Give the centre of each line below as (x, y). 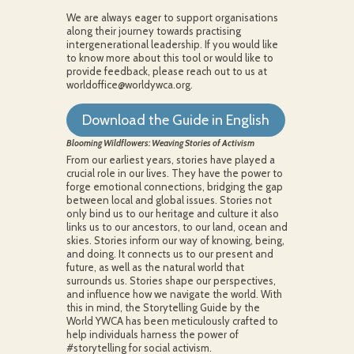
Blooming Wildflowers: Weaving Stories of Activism (160, 143)
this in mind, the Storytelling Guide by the (163, 307)
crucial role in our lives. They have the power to (174, 173)
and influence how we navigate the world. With (174, 294)
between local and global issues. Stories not (169, 200)
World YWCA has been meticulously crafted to (172, 321)
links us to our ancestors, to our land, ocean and (177, 227)
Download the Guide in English (175, 120)
